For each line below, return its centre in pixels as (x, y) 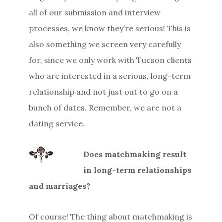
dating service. (57, 123)
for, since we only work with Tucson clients (111, 60)
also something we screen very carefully (105, 44)
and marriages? (60, 186)
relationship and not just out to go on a (104, 91)
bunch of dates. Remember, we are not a (105, 107)
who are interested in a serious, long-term (110, 76)
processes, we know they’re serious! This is (110, 28)
